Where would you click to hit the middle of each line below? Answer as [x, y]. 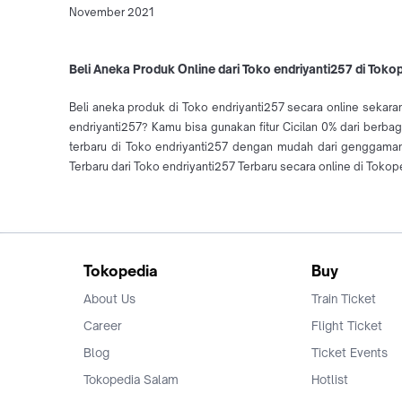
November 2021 [111, 12]
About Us [109, 299]
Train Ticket [344, 299]
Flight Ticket [347, 326]
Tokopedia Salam [131, 380]
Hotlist [330, 380]
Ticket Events [350, 353]
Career [103, 326]
